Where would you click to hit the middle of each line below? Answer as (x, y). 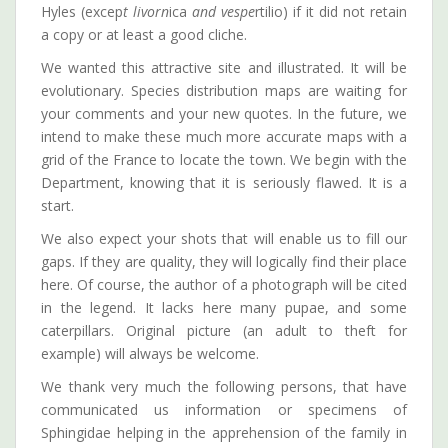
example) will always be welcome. (150, 353)
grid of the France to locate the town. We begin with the (224, 159)
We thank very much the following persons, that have (224, 386)
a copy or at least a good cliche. (144, 34)
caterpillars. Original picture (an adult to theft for (224, 330)
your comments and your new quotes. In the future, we (224, 113)
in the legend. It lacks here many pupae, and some (224, 307)
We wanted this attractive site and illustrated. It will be (224, 67)
